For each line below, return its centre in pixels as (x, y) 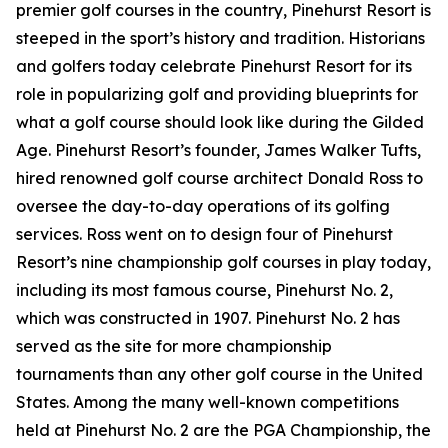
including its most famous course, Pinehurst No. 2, (204, 290)
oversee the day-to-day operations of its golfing (203, 206)
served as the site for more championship (174, 346)
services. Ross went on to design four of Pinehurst (204, 234)
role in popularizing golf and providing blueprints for (217, 94)
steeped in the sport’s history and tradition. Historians (220, 38)
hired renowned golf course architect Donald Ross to (219, 178)
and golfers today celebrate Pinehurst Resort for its (214, 66)
